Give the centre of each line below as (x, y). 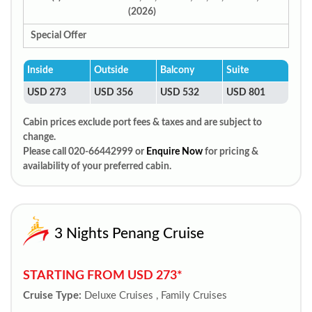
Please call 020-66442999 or (85, 152)
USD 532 (180, 93)
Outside (111, 70)
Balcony (177, 70)
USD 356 (114, 93)
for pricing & (231, 152)
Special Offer (58, 36)
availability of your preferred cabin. (97, 166)
